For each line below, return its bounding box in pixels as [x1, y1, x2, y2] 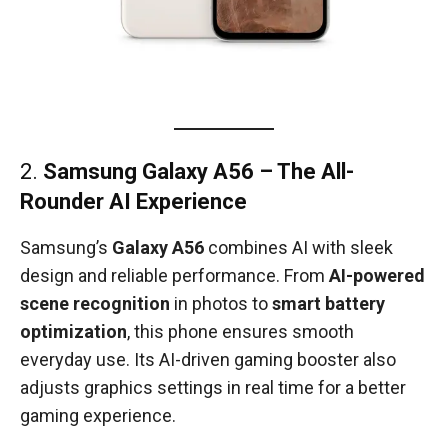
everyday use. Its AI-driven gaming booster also [20, 349, 396, 371]
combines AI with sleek [204, 237, 393, 259]
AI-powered [329, 265, 425, 287]
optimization [20, 321, 127, 343]
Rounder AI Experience [20, 189, 247, 215]
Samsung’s [20, 237, 112, 259]
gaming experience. [20, 405, 176, 427]
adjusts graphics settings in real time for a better [20, 377, 406, 399]
